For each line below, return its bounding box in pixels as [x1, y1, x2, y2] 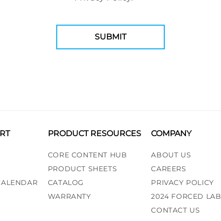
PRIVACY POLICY [151, 178, 214, 187]
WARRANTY [47, 191, 91, 201]
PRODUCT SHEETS [47, 164, 117, 173]
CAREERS [151, 164, 186, 173]
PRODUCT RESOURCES [47, 128, 141, 138]
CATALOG [47, 178, 84, 187]
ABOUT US [151, 150, 191, 159]
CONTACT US [151, 205, 200, 215]
